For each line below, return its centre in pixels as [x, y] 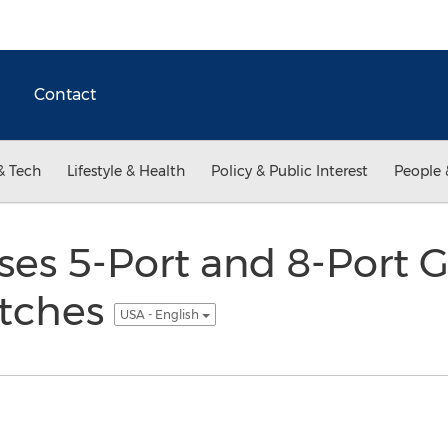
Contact [65, 94]
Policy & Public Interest [289, 171]
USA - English [160, 314]
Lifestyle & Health [126, 171]
